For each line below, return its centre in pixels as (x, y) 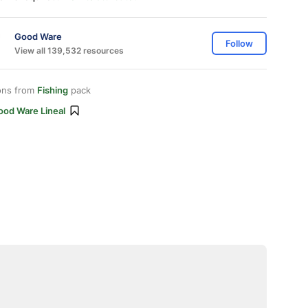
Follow (239, 43)
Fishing (53, 90)
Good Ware (38, 36)
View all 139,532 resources (69, 50)
